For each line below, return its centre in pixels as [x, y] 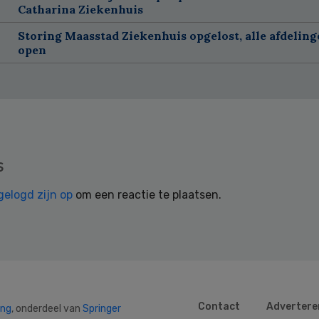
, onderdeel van [47, 308]
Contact [219, 306]
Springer [102, 308]
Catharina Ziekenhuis [80, 9]
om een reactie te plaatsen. [147, 194]
